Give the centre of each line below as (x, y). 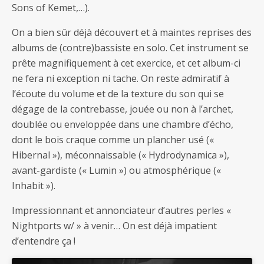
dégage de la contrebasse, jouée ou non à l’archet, (123, 109)
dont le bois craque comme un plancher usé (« (113, 140)
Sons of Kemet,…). (51, 8)
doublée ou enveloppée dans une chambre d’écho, (123, 124)
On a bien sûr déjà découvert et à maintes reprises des (132, 32)
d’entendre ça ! (44, 241)
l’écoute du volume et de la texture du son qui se (118, 94)
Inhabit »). (34, 186)
